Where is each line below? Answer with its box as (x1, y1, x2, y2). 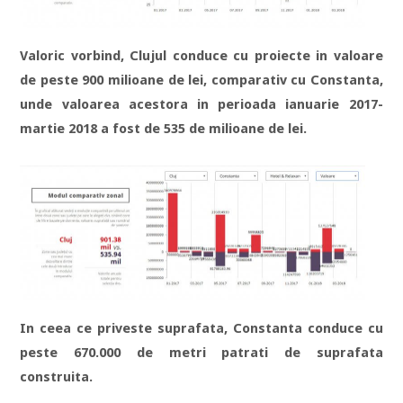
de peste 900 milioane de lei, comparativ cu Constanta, (20, 72, 383, 89)
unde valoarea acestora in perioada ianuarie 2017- (20, 96, 383, 113)
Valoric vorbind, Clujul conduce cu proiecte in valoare (20, 48, 383, 65)
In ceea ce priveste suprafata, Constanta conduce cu (20, 320, 383, 337)
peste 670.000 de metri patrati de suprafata (20, 345, 383, 362)
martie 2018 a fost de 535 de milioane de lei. (20, 121, 308, 138)
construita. (20, 369, 94, 386)
